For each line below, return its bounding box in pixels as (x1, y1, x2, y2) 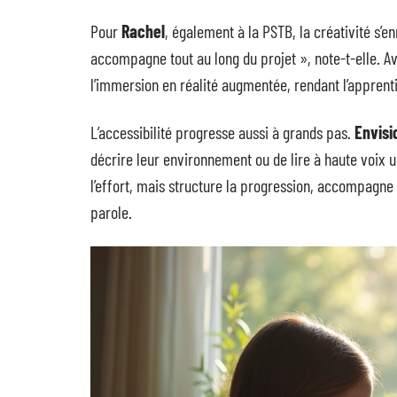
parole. (90, 201, 132, 222)
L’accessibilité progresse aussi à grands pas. (90, 121, 354, 143)
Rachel (121, 20, 165, 42)
